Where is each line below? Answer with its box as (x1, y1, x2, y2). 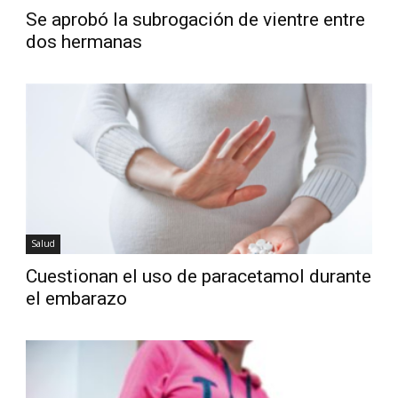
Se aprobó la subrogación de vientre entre (26, 9, 366, 31)
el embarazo (26, 288, 128, 310)
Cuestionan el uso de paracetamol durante (26, 266, 372, 288)
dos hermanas (26, 31, 143, 53)
